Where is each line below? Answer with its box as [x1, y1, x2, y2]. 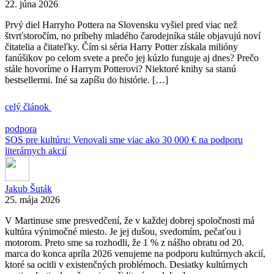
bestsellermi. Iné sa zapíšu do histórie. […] [5, 75, 168, 86]
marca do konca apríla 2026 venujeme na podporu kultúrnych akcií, [5, 248, 265, 259]
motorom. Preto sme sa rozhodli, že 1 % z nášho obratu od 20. [5, 237, 244, 248]
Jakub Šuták [5, 183, 52, 194]
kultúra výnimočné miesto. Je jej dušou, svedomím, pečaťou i [5, 226, 241, 237]
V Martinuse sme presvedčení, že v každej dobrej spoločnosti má [5, 215, 254, 226]
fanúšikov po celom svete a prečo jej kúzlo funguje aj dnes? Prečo [5, 53, 259, 64]
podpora [5, 124, 37, 135]
